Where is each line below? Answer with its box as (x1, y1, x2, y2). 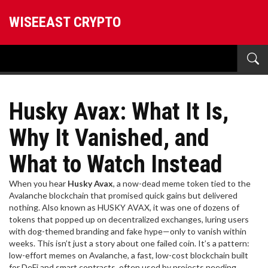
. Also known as (38, 202, 98, 212)
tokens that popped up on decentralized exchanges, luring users (9, 214, 249, 224)
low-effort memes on (9, 250, 89, 260)
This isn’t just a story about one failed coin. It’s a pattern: (35, 238, 249, 248)
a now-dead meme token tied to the (117, 178, 251, 188)
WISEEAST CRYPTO (9, 14, 121, 31)
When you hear (9, 178, 68, 188)
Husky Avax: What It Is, (9, 98, 229, 126)
